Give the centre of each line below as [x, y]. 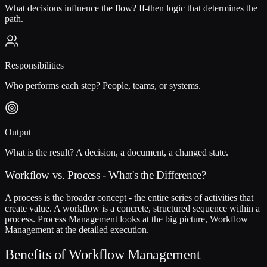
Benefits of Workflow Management [103, 255]
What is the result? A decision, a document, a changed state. [117, 153]
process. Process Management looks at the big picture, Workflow [126, 219]
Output [18, 132]
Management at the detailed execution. [77, 229]
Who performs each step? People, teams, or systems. [103, 86]
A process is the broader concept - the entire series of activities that [129, 197]
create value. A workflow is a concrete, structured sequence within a [132, 208]
